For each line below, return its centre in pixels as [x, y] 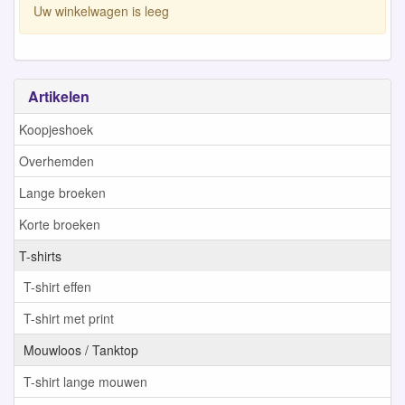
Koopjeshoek [56, 129]
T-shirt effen [57, 287]
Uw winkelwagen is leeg [101, 11]
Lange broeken [62, 193]
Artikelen [59, 96]
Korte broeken [60, 224]
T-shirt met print [69, 318]
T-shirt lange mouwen [85, 381]
